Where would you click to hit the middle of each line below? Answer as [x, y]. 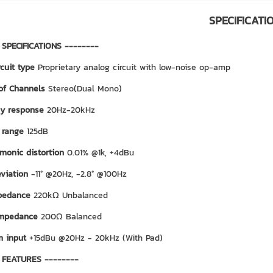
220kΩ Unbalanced [70, 195]
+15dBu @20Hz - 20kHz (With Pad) [96, 238]
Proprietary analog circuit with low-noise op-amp [134, 67]
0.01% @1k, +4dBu [100, 153]
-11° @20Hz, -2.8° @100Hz [79, 174]
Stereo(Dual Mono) [85, 89]
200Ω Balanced [71, 217]
